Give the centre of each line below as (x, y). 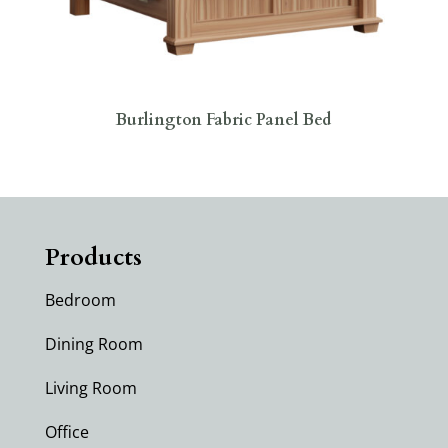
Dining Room (93, 344)
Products (93, 258)
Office (66, 432)
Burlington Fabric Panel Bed (224, 119)
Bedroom (80, 300)
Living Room (90, 388)
